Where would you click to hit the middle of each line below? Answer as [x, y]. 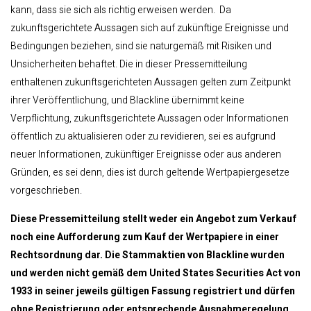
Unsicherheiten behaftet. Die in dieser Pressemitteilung [129, 64]
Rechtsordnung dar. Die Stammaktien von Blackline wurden [148, 255]
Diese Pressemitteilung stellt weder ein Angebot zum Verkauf [153, 219]
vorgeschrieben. [46, 191]
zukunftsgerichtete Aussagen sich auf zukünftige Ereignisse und [150, 28]
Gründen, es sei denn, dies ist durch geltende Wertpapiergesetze [150, 173]
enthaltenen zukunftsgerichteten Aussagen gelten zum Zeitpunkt [151, 82]
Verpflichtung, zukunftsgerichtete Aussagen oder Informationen [150, 118]
